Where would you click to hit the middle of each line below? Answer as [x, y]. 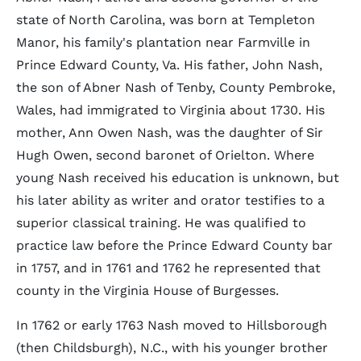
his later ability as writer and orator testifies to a [170, 200]
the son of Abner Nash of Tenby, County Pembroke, [176, 87]
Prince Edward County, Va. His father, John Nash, [169, 65]
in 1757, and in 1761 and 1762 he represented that [168, 268]
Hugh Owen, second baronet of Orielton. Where [165, 155]
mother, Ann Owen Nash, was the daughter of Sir [170, 133]
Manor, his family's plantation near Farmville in [163, 42]
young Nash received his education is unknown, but [178, 178]
